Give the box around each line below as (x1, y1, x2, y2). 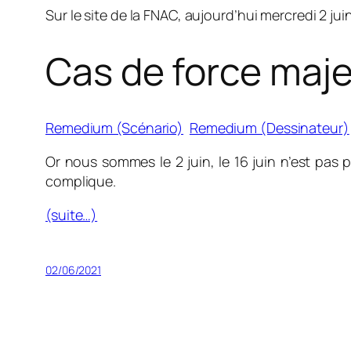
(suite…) (45, 204, 98, 224)
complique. (45, 171, 117, 190)
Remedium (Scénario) (45, 118, 184, 137)
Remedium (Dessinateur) (189, 118, 349, 137)
